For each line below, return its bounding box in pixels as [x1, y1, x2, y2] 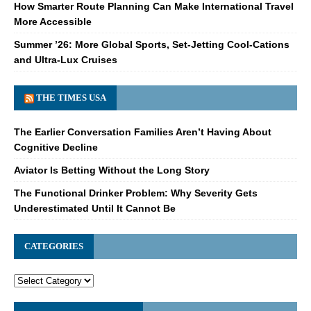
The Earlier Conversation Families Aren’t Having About [14, 126, 271, 137]
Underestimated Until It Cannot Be [14, 202, 176, 214]
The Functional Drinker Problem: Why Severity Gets [14, 187, 258, 199]
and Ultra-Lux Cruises [14, 53, 117, 65]
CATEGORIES [24, 240, 83, 251]
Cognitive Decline [14, 141, 98, 153]
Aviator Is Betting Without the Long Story [14, 164, 210, 176]
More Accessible [14, 15, 92, 27]
